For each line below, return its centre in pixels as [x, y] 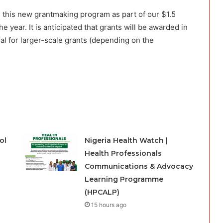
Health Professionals [123, 153]
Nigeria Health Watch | [126, 140]
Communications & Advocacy [139, 166]
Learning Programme [124, 179]
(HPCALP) [102, 192]
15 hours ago [109, 205]
